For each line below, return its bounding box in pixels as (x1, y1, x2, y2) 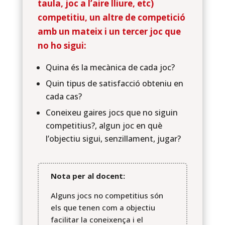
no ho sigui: (37, 40, 86, 51)
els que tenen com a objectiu (50, 202, 155, 212)
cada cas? (45, 91, 82, 102)
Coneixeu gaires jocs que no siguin (45, 107, 178, 118)
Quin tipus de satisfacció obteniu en (45, 78, 183, 89)
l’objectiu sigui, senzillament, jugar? (45, 133, 181, 144)
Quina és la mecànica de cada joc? (45, 62, 175, 73)
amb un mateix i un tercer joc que (37, 26, 181, 37)
